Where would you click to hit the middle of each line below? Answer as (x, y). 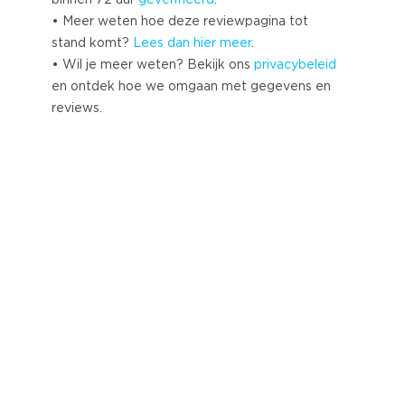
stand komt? (92, 43)
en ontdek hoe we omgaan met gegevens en (191, 86)
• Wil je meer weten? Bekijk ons (153, 65)
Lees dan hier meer (192, 43)
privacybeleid (295, 65)
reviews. (77, 108)
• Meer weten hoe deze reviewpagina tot (180, 21)
